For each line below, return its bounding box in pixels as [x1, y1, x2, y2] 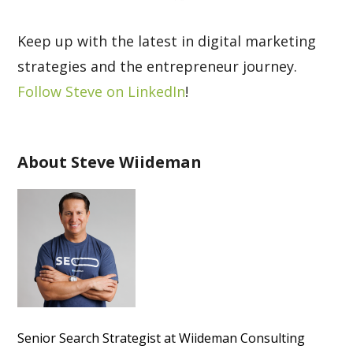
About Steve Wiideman [17, 151, 203, 173]
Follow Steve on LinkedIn [17, 82, 186, 101]
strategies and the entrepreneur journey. [17, 57, 298, 76]
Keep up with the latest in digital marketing [17, 32, 317, 50]
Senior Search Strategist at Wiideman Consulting [17, 329, 306, 347]
